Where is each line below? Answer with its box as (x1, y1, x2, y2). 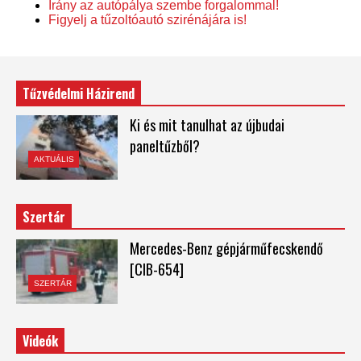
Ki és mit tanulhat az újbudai (129, 114, 284, 135)
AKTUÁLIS (33, 155, 74, 164)
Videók (23, 330, 58, 351)
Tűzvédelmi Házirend (23, 83, 135, 103)
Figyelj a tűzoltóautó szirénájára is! (48, 12, 247, 27)
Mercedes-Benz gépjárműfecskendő (129, 238, 323, 259)
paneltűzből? (129, 135, 200, 156)
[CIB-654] (129, 259, 184, 280)
